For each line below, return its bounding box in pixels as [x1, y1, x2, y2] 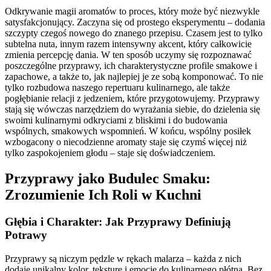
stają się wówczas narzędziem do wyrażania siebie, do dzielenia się [5, 104, 260, 115]
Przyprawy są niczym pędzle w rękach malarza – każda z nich [5, 253, 241, 264]
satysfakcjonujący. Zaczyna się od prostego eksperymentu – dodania [5, 17, 265, 28]
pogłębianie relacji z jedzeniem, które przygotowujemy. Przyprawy [5, 93, 260, 104]
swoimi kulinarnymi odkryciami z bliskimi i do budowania [5, 115, 227, 126]
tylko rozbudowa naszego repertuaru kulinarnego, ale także [5, 82, 230, 93]
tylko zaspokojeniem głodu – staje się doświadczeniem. [5, 148, 215, 158]
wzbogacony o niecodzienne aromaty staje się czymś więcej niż [5, 137, 247, 148]
